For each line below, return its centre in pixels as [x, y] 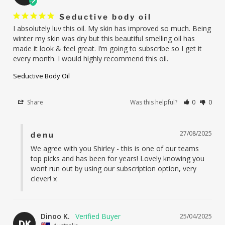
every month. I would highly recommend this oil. [91, 58]
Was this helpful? [155, 102]
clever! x [44, 178]
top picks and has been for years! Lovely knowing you [118, 158]
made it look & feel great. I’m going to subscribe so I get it [108, 48]
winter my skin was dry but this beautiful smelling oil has [104, 38]
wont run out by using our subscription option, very [114, 168]
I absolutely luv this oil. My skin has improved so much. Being [112, 28]
